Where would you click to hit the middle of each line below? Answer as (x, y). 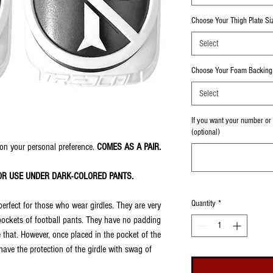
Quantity (204, 204)
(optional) (206, 132)
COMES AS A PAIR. (129, 147)
